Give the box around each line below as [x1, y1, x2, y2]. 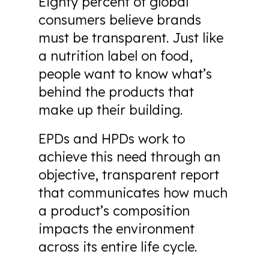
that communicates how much [38, 184, 228, 201]
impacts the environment [38, 220, 195, 237]
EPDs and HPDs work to [38, 130, 185, 147]
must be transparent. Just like [38, 29, 223, 46]
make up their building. [38, 101, 183, 118]
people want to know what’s [38, 65, 212, 82]
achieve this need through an [38, 148, 220, 165]
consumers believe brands [38, 11, 201, 28]
